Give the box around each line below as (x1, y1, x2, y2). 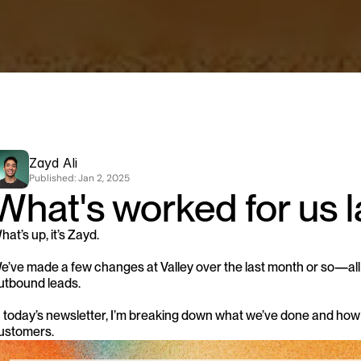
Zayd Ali (29, 154, 77, 171)
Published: (29, 171, 78, 185)
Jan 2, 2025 (78, 171, 130, 185)
